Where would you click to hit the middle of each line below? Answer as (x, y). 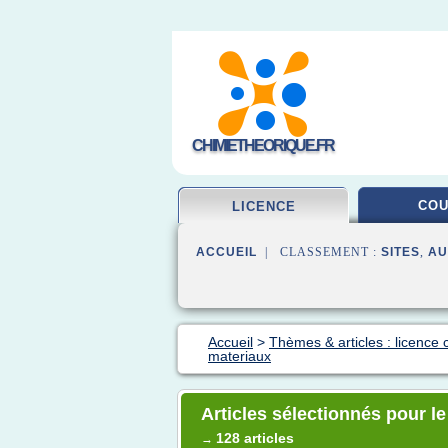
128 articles (255, 438)
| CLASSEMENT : (319, 252)
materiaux (239, 356)
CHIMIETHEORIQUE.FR (263, 145)
